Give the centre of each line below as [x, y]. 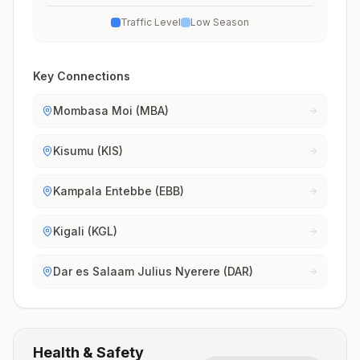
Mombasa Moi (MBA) [111, 110]
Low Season [220, 22]
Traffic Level [151, 22]
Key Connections [82, 76]
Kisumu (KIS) [88, 151]
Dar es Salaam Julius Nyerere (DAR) [153, 271]
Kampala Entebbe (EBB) [119, 191]
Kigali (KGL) [85, 231]
